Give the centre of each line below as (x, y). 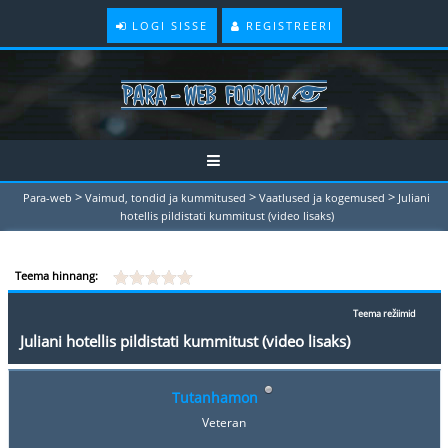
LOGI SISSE (167, 25)
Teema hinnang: (56, 275)
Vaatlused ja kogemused (322, 197)
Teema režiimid (384, 313)
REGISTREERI (286, 25)
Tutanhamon (214, 397)
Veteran (224, 422)
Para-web (47, 197)
